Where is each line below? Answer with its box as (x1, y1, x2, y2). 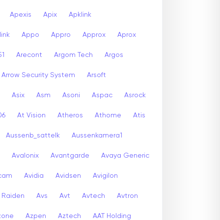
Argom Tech (54, 51, 93, 58)
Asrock (124, 91, 146, 99)
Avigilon (93, 172, 118, 179)
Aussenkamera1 (72, 132, 122, 139)
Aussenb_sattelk (6, 132, 60, 139)
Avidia (24, 172, 44, 179)
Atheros (57, 111, 83, 119)
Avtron (117, 192, 138, 199)
